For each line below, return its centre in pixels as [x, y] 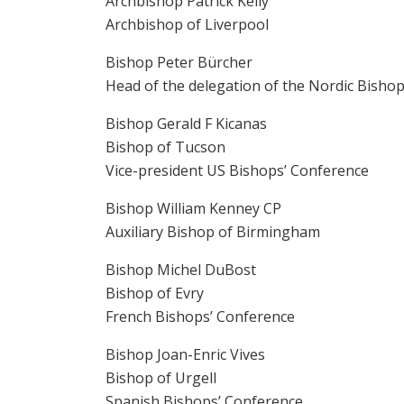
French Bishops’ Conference [200, 317]
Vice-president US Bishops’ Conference [237, 170]
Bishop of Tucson [165, 147]
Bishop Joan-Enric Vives [185, 354]
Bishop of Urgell [161, 378]
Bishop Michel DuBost [181, 270]
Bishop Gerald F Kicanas [186, 124]
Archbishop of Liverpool [187, 24]
